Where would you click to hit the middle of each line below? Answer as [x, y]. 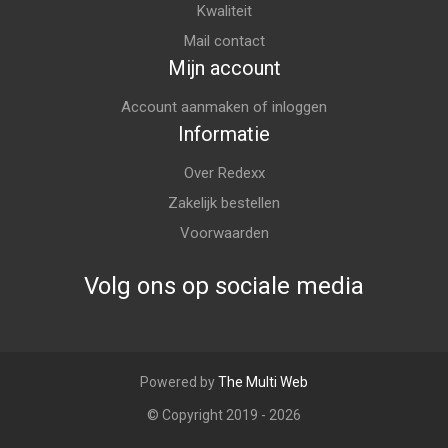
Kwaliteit [224, 11]
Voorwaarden [224, 233]
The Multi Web [263, 382]
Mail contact [224, 41]
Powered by [179, 382]
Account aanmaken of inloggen [224, 107]
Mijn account [224, 68]
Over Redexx [224, 173]
